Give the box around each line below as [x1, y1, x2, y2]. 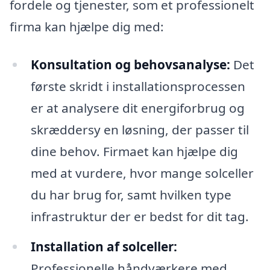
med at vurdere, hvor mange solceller [30, 165, 254, 182]
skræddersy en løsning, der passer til [30, 121, 249, 139]
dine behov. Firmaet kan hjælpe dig [30, 143, 238, 160]
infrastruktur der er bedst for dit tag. [30, 208, 249, 225]
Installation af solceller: [30, 238, 177, 256]
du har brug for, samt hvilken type [30, 186, 231, 204]
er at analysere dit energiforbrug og [30, 99, 245, 117]
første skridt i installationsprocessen [30, 78, 245, 95]
